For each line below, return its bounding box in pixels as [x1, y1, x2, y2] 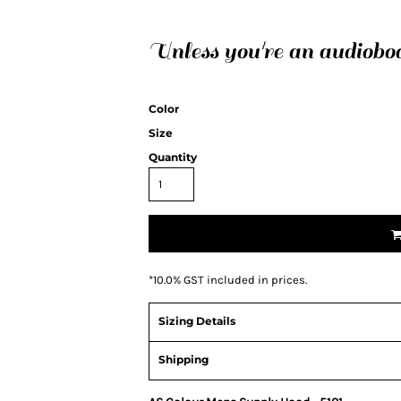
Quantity [149, 150, 197, 164]
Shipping [158, 353, 209, 366]
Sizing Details [158, 314, 235, 328]
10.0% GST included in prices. [153, 273, 307, 286]
